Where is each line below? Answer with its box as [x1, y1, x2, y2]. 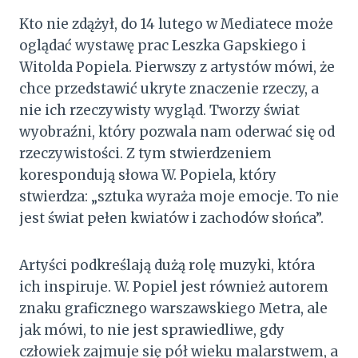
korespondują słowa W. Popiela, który [19, 165, 276, 184]
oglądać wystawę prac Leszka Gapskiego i [19, 36, 306, 54]
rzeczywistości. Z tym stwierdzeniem [19, 144, 272, 162]
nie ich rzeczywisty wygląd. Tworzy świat [19, 101, 300, 119]
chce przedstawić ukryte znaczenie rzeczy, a [19, 79, 319, 97]
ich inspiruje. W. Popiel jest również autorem [19, 277, 328, 296]
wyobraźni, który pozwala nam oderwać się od [19, 122, 335, 141]
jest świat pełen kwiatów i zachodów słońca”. [19, 209, 324, 227]
